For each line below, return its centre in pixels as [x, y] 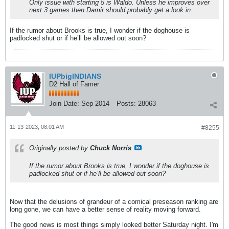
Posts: [126, 104]
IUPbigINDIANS [75, 76]
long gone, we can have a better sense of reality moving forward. [105, 209]
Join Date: [64, 104]
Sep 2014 [95, 104]
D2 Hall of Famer [74, 84]
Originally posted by [60, 148]
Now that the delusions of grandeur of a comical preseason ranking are [114, 202]
